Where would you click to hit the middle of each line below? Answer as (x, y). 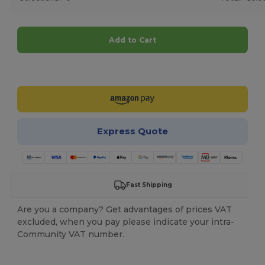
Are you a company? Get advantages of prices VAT (125, 209)
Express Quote (132, 131)
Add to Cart (132, 40)
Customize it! (139, 69)
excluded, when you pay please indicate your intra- (126, 222)
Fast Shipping (149, 185)
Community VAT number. (71, 234)
